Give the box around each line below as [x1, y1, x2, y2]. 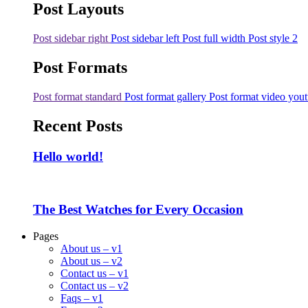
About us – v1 [60, 243, 122, 254]
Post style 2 [248, 32, 298, 45]
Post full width [182, 32, 245, 45]
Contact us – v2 [60, 280, 129, 291]
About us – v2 [60, 255, 122, 267]
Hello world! [33, 148, 103, 164]
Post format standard [33, 91, 124, 103]
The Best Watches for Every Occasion [33, 202, 243, 217]
